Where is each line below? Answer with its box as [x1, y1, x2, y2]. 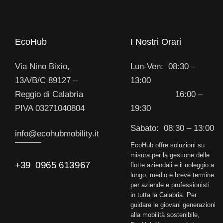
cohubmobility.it [41, 128, 99, 138]
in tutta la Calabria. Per [130, 191, 197, 199]
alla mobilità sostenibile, [130, 211, 200, 219]
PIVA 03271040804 [15, 103, 85, 113]
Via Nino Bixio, [15, 61, 70, 71]
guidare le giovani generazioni [130, 201, 216, 209]
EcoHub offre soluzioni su [130, 141, 205, 149]
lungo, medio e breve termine [130, 171, 214, 179]
